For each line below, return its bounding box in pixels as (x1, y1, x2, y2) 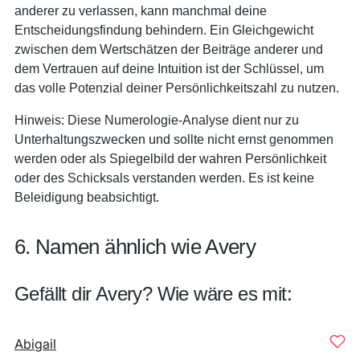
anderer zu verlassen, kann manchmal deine (14, 3, 267, 18)
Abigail (14, 336, 56, 352)
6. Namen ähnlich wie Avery (14, 235, 256, 259)
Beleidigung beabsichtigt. (14, 190, 159, 204)
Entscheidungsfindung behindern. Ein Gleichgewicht (14, 22, 313, 37)
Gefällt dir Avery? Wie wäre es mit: (14, 283, 292, 305)
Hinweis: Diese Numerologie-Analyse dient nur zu (14, 112, 299, 127)
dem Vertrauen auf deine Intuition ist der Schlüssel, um (14, 61, 324, 76)
